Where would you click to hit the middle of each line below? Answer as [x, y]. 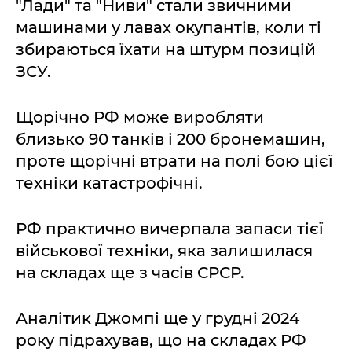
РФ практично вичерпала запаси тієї [170, 229]
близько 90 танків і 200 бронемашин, [170, 139]
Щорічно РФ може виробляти [140, 117]
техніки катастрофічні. [109, 183]
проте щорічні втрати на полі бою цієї [174, 161]
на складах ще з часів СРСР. [130, 273]
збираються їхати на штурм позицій [166, 49]
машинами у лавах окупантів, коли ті [169, 27]
